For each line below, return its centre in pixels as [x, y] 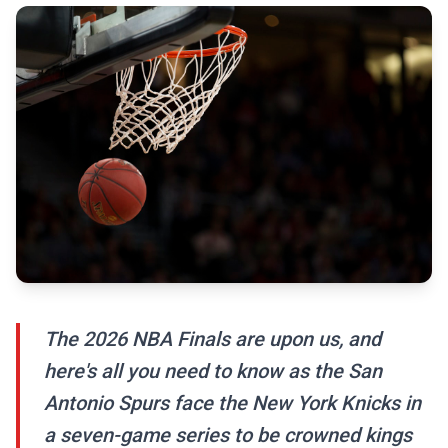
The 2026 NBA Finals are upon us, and [212, 339]
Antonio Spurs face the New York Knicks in [232, 403]
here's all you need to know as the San [213, 371]
